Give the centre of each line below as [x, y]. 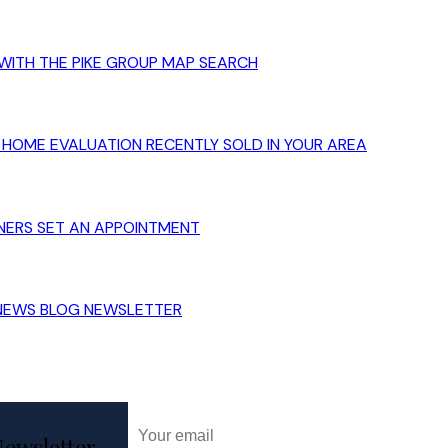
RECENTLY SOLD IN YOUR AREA [256, 145]
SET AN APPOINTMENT [118, 227]
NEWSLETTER [133, 310]
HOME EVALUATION [72, 145]
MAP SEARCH [210, 63]
